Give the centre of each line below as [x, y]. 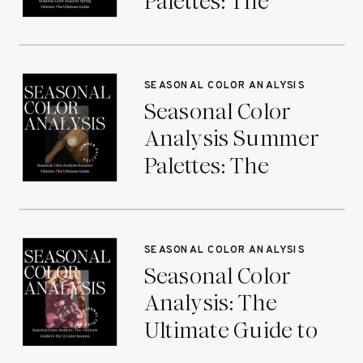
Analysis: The [210, 303]
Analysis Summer [231, 139]
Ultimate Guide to [231, 331]
